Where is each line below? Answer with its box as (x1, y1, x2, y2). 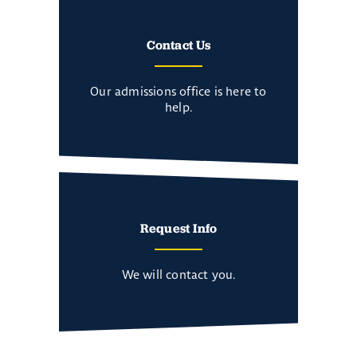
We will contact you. (121, 267, 236, 283)
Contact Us (146, 36, 211, 53)
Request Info (139, 219, 218, 236)
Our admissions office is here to (90, 84, 267, 100)
